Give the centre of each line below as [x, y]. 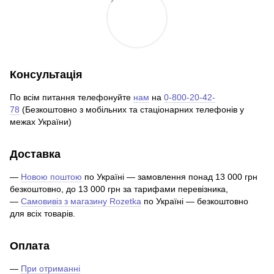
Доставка [35, 154]
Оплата [30, 246]
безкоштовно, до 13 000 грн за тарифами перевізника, [119, 189]
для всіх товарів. [43, 214]
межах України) [41, 122]
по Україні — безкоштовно [195, 202]
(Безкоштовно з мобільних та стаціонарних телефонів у [132, 110]
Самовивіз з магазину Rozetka [81, 202]
